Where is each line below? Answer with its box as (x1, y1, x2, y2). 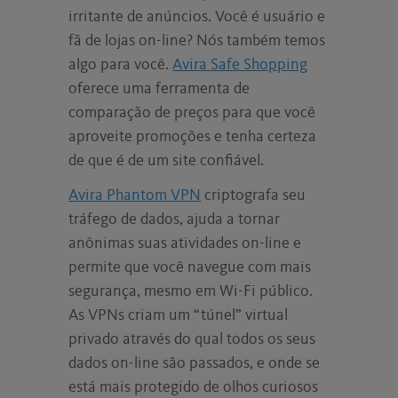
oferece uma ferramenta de (68, 80, 251, 97)
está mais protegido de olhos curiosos (68, 378, 319, 395)
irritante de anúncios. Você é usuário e (68, 8, 326, 25)
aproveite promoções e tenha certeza (68, 128, 317, 145)
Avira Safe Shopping (172, 56, 308, 73)
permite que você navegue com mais (68, 259, 312, 275)
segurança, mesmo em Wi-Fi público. (68, 283, 314, 299)
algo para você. (68, 56, 173, 73)
